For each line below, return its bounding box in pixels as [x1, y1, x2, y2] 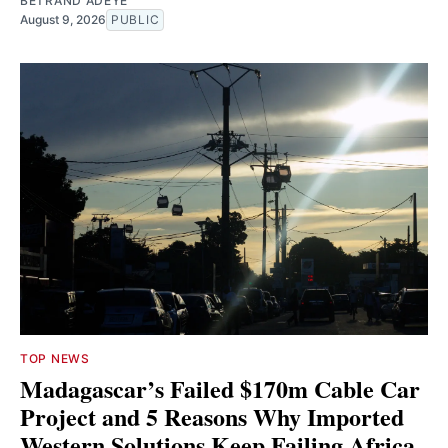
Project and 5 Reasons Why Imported [20, 399, 404, 435]
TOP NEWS [20, 351, 90, 367]
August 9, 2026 [20, 12, 106, 28]
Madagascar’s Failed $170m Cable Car [20, 371, 420, 407]
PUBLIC [111, 12, 160, 28]
